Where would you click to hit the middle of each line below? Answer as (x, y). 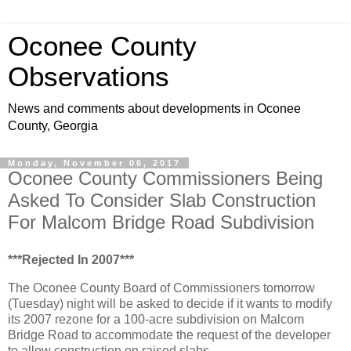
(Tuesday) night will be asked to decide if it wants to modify (170, 303)
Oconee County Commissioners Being (165, 178)
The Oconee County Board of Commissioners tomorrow (161, 288)
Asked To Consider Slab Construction (162, 200)
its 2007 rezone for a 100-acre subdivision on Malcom (156, 319)
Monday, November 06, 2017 (94, 163)
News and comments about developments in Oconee (154, 109)
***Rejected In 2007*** (71, 259)
